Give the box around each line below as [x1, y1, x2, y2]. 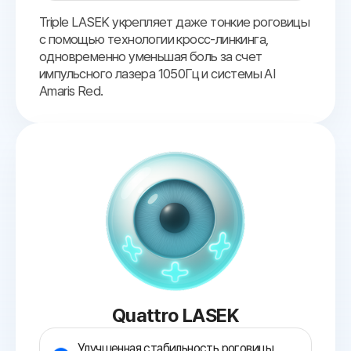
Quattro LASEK [111, 304, 240, 327]
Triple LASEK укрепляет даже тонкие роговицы [39, 14, 310, 31]
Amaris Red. [39, 83, 103, 100]
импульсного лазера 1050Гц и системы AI [39, 66, 276, 82]
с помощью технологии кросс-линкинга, [39, 31, 269, 48]
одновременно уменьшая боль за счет [39, 49, 262, 65]
